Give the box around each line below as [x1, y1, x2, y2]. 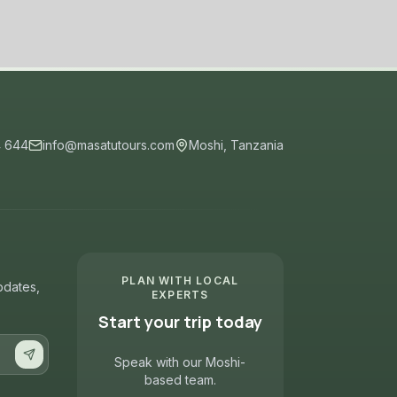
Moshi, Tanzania [189, 137, 284, 152]
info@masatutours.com [43, 137, 175, 152]
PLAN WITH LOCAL [121, 274, 239, 287]
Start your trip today [97, 311, 262, 332]
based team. [144, 372, 216, 387]
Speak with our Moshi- [114, 354, 246, 370]
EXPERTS [152, 288, 209, 301]
